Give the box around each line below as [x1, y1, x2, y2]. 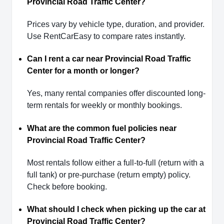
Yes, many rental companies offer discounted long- [27, 89, 205, 98]
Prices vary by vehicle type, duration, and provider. [27, 19, 204, 28]
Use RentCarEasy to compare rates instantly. [27, 31, 185, 40]
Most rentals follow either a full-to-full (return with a [27, 158, 204, 167]
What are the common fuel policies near [27, 123, 176, 132]
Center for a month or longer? [27, 66, 139, 75]
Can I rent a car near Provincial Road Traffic [27, 54, 191, 63]
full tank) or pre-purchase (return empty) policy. [27, 170, 190, 179]
